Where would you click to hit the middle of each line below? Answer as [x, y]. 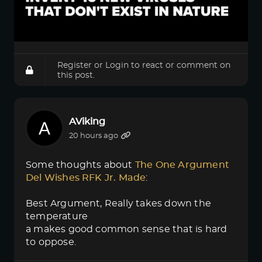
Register [75, 65]
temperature [57, 216]
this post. [76, 75]
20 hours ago [94, 136]
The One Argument [182, 165]
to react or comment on [180, 65]
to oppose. [51, 242]
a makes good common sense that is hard [127, 229]
